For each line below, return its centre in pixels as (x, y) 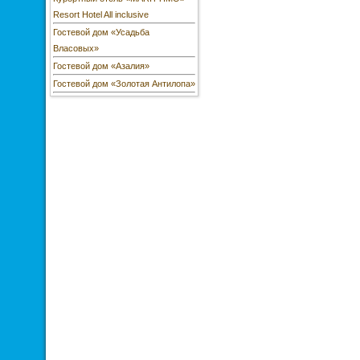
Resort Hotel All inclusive (101, 14)
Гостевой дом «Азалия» (101, 66)
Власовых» (76, 48)
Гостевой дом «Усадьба (101, 32)
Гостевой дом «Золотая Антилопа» (124, 84)
